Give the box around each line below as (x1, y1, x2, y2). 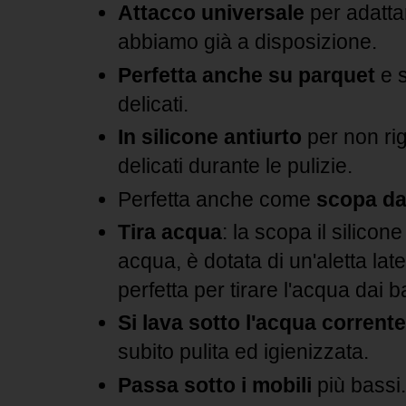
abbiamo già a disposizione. (118, 30, 377, 54)
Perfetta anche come (118, 187, 316, 211)
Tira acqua (118, 220, 222, 245)
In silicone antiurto (118, 125, 302, 150)
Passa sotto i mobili (118, 372, 317, 397)
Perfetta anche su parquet (118, 63, 381, 87)
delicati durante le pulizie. (118, 154, 353, 179)
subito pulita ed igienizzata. (118, 340, 369, 364)
